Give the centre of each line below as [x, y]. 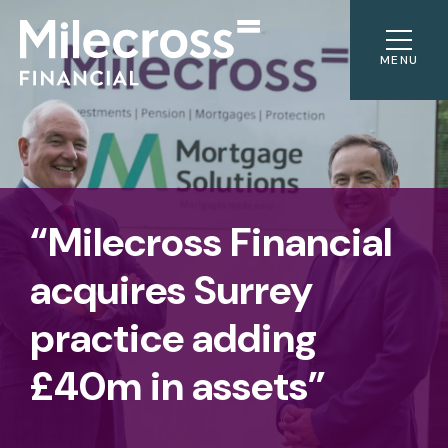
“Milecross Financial [211, 242]
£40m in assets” [178, 386]
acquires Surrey [171, 290]
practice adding [173, 338]
